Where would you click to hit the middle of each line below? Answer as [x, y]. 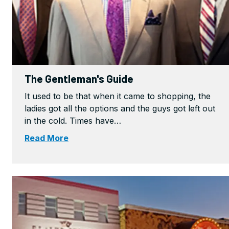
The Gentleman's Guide [79, 79]
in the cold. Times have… [73, 121]
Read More [47, 138]
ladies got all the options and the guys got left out [120, 109]
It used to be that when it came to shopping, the [118, 96]
